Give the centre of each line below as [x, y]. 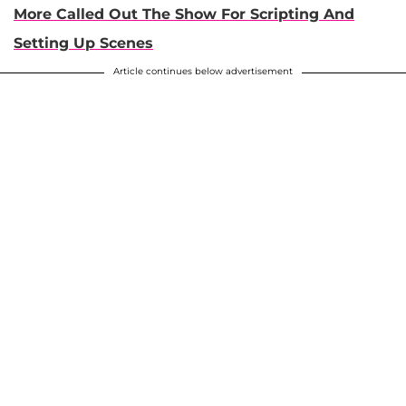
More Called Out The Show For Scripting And [184, 14]
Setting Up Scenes [83, 43]
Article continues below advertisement [203, 72]
